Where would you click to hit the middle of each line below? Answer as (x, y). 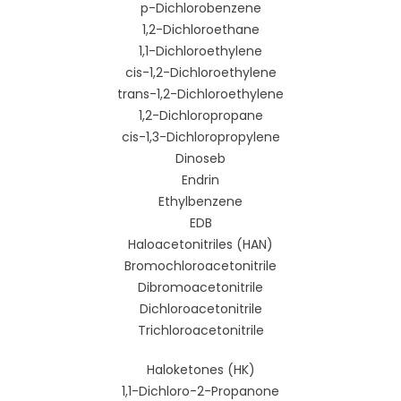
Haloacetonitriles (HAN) (200, 245)
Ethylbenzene (200, 202)
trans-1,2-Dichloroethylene (200, 94)
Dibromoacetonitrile (200, 288)
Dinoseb (200, 159)
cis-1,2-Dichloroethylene (200, 73)
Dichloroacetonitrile (200, 309)
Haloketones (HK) (200, 370)
